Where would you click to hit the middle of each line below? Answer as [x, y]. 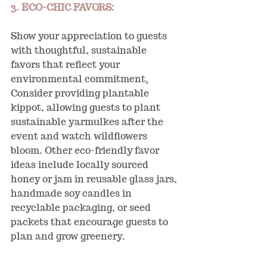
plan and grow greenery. [68, 236]
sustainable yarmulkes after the [88, 122]
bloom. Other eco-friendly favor [86, 150]
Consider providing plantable [81, 93]
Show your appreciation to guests [90, 36]
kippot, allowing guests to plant [87, 107]
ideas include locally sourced [81, 164]
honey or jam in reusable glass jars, [95, 179]
